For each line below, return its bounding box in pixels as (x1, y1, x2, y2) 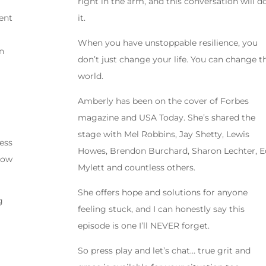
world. (77, 71, 103, 82)
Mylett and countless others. (77, 162, 195, 173)
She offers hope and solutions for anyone (77, 187, 248, 198)
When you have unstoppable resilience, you (77, 37, 258, 49)
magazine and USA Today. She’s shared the (77, 112, 255, 123)
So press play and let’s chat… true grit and (77, 245, 251, 256)
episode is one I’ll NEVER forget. (77, 220, 210, 232)
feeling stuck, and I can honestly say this (77, 204, 245, 215)
